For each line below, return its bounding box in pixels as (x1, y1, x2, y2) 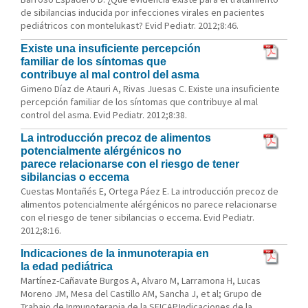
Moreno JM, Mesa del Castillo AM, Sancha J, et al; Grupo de (21, 287, 262, 300)
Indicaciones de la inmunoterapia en (21, 247, 209, 259)
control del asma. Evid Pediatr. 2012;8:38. (21, 109, 187, 121)
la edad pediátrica (21, 261, 113, 272)
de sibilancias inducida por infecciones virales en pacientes (21, 6, 265, 19)
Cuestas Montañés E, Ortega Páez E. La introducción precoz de (21, 185, 278, 197)
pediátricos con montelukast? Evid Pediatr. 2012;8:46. (21, 19, 239, 32)
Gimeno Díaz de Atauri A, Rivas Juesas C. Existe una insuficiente (21, 82, 280, 95)
